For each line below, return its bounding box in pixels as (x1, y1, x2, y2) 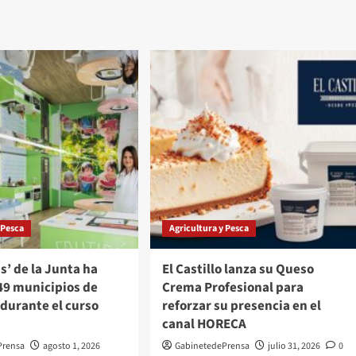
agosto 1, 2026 (43, 339, 101, 353)
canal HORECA (161, 314, 246, 334)
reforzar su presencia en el (161, 296, 321, 315)
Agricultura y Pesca (168, 221, 249, 235)
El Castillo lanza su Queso (161, 259, 314, 279)
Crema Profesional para (161, 277, 304, 297)
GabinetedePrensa (174, 339, 250, 353)
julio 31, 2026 (267, 339, 320, 353)
